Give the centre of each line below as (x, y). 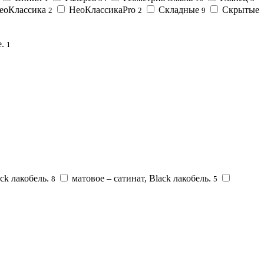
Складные (179, 9)
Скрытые (241, 9)
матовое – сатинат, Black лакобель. (141, 178)
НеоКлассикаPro (102, 9)
